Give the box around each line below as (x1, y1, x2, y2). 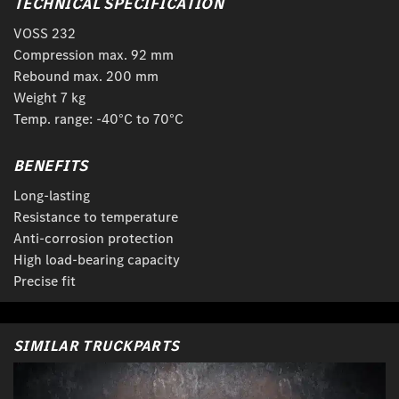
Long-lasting (13, 186, 90, 206)
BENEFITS (13, 155, 88, 177)
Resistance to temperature (13, 208, 178, 227)
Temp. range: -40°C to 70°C (13, 110, 183, 129)
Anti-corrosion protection (13, 229, 174, 248)
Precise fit (13, 272, 76, 291)
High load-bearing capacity (13, 250, 180, 270)
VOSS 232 (13, 24, 76, 44)
